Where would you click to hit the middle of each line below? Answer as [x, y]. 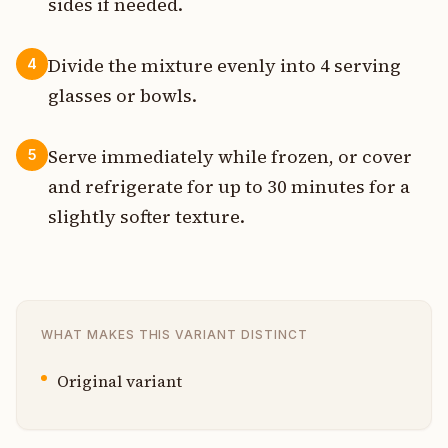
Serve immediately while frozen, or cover [230, 156]
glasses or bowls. [122, 95]
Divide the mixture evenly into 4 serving [224, 65]
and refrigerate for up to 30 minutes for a [229, 186]
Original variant [119, 380]
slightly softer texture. [146, 216]
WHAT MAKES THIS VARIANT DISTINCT [174, 334]
